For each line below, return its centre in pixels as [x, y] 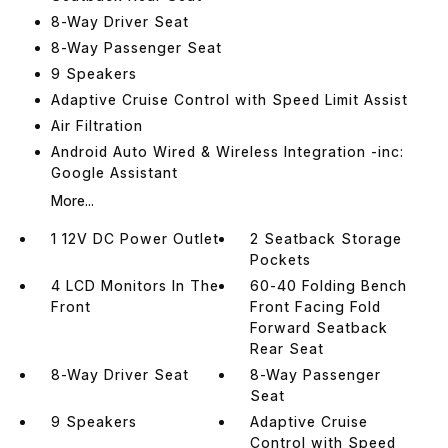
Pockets [281, 259]
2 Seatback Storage [326, 238]
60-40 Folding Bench [329, 285]
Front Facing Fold [316, 306]
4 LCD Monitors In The [134, 285]
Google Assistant [114, 172]
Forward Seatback [319, 327]
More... [72, 200]
